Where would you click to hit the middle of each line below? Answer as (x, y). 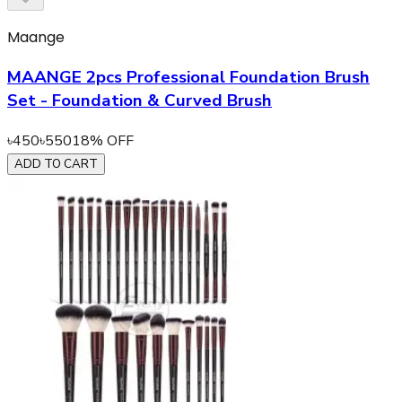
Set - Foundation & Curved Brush (140, 101)
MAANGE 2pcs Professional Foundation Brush (188, 78)
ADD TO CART (56, 164)
